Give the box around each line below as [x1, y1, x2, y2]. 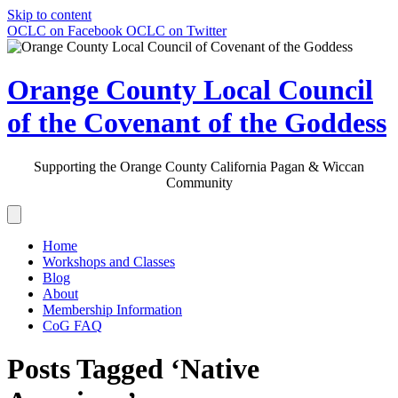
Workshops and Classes [43, 253, 175, 269]
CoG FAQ [43, 317, 102, 333]
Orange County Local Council [7, 74, 373, 107]
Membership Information [43, 301, 182, 317]
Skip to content [7, 7, 92, 22]
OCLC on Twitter [126, 23, 227, 38]
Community [165, 174, 233, 190]
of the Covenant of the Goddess [7, 107, 386, 139]
